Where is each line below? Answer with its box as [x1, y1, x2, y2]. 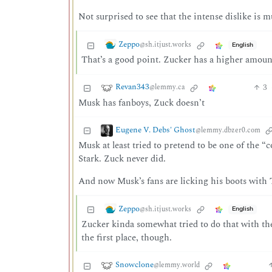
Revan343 [115, 81, 149, 93]
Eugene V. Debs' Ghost [115, 123, 195, 136]
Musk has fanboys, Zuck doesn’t [78, 95, 205, 110]
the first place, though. [81, 231, 172, 245]
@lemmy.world [153, 260, 200, 271]
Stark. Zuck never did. [78, 151, 166, 166]
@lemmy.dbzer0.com [195, 124, 260, 135]
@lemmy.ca [149, 82, 185, 93]
